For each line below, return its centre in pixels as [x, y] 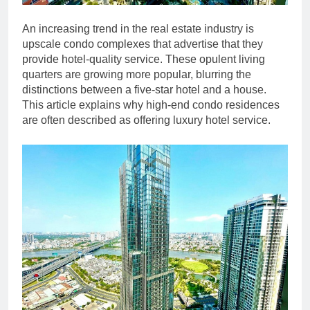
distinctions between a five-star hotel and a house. [144, 89]
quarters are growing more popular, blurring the [137, 74]
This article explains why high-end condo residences [151, 104]
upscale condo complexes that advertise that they [143, 44]
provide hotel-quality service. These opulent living [144, 59]
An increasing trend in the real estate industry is [138, 28]
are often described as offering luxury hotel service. [146, 120]
